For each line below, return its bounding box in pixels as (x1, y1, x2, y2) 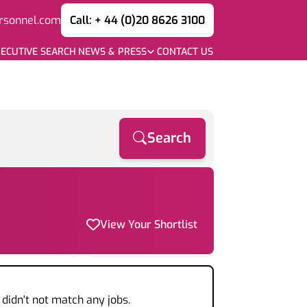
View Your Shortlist (100, 217, 197, 232)
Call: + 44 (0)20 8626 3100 (70, 12, 205, 27)
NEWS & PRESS (77, 45, 147, 58)
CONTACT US (157, 45, 213, 58)
